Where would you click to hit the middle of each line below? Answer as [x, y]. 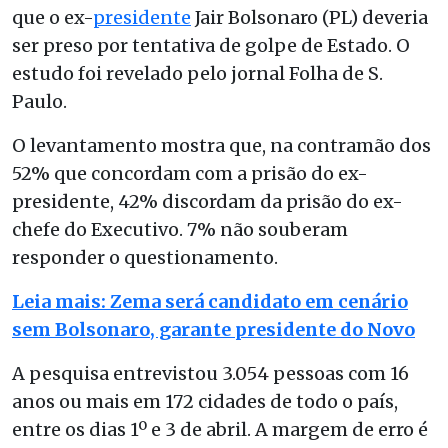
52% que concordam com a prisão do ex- [190, 174]
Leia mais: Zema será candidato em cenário [210, 302]
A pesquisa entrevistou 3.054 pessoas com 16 [210, 374]
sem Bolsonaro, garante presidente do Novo [213, 330]
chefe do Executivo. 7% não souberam [180, 230]
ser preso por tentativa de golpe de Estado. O [211, 46]
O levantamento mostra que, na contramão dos [221, 146]
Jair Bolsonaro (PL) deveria [309, 18]
